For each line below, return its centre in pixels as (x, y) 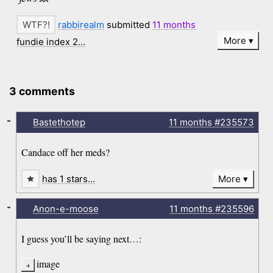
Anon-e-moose (66, 208)
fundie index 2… (51, 41)
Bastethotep (59, 122)
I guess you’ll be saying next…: (82, 238)
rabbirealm (81, 25)
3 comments (42, 91)
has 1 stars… (69, 179)
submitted (129, 25)
